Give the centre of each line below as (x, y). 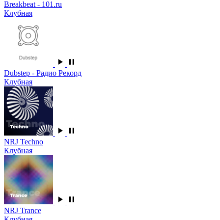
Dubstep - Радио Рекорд (43, 73)
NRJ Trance (23, 211)
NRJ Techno (24, 142)
